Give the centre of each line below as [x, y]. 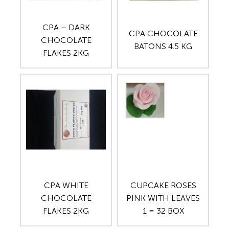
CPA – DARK [66, 27]
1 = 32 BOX [163, 211]
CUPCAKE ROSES [163, 186]
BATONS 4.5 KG [163, 47]
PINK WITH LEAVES [163, 198]
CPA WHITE [66, 186]
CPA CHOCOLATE [163, 34]
